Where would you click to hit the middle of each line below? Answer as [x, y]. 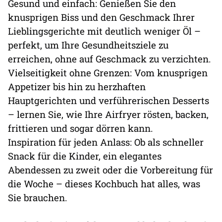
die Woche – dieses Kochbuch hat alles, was [104, 183]
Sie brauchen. [38, 197]
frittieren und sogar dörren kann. [81, 128]
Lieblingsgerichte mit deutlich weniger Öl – [104, 31]
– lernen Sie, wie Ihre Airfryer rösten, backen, [108, 114]
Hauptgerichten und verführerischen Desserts [109, 100]
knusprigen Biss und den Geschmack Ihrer [101, 17]
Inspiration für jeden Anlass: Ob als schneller [106, 142]
